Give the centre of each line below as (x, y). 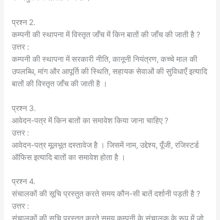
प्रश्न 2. (23, 22)
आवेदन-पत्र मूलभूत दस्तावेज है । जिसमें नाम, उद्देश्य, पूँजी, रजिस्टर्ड (105, 145)
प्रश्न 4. (23, 182)
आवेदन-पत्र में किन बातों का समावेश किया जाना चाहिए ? (90, 120)
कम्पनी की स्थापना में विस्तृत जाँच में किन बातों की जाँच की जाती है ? (106, 34)
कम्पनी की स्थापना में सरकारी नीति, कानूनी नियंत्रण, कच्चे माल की (104, 59)
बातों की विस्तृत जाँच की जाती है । (59, 83)
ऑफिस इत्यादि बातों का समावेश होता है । (69, 157)
